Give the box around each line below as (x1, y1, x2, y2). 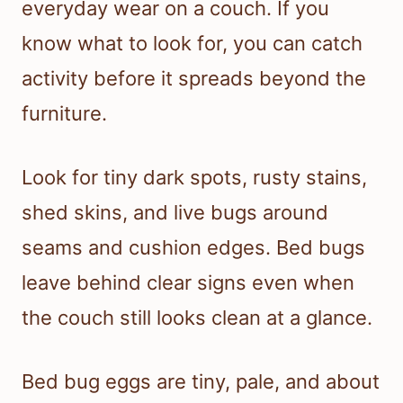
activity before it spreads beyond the (22, 67, 366, 91)
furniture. (22, 102, 107, 126)
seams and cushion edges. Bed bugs (22, 236, 365, 260)
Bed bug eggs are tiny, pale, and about (22, 370, 380, 394)
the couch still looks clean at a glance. (22, 306, 372, 330)
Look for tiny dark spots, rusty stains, (22, 166, 367, 190)
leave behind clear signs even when (22, 271, 354, 295)
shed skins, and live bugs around (22, 201, 328, 225)
